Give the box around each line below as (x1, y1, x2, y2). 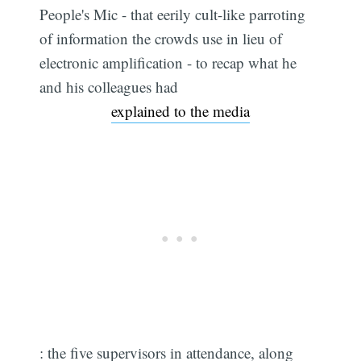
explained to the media (111, 101, 250, 122)
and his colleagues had (39, 77, 179, 98)
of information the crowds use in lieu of (39, 28, 283, 49)
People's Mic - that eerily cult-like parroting (39, 4, 306, 25)
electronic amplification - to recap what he (39, 52, 297, 73)
